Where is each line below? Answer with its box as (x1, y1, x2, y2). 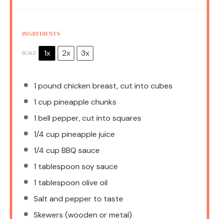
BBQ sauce (60, 145, 100, 155)
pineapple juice (60, 129, 115, 139)
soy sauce (80, 161, 118, 172)
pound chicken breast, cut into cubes (36, 80, 173, 91)
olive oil (80, 177, 108, 188)
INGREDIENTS (22, 29, 60, 38)
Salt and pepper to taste (34, 193, 123, 204)
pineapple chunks (52, 96, 116, 107)
